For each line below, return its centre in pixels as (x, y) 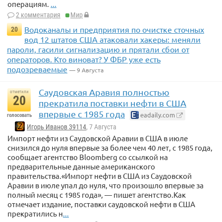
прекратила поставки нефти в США (112, 103)
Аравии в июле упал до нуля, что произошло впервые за (106, 185)
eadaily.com (157, 115)
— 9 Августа (86, 70)
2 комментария (38, 15)
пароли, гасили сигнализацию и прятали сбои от (98, 49)
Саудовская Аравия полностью (104, 92)
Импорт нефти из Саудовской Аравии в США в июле (98, 138)
